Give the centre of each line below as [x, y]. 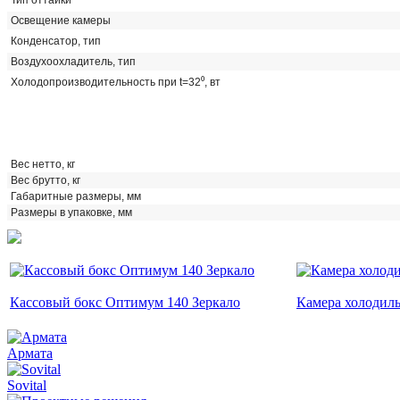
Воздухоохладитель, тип [73, 61]
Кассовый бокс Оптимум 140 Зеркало [125, 302]
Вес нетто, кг [43, 164]
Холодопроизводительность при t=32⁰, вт [116, 82]
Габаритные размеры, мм [76, 196]
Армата [30, 353]
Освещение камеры [61, 20]
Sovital [27, 385]
